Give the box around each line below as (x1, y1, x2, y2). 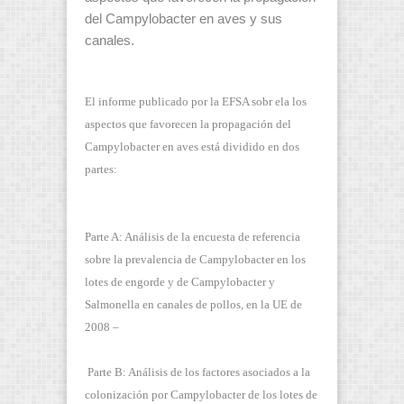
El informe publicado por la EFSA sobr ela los (85, 94, 307, 108)
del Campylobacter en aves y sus (85, 12, 282, 27)
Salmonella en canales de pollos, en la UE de (85, 297, 302, 311)
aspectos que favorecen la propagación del (85, 116, 291, 131)
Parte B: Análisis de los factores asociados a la (87, 364, 310, 379)
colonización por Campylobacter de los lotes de (85, 387, 317, 401)
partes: (85, 161, 123, 176)
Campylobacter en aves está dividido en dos (85, 139, 299, 153)
